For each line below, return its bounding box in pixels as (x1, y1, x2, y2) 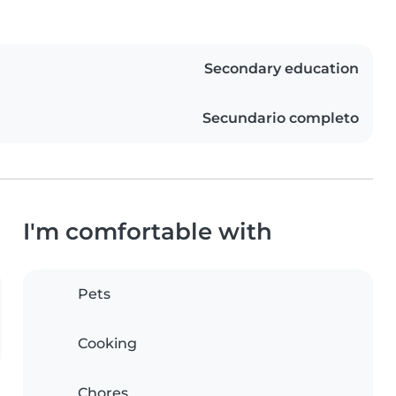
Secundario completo (202, 110, 359, 127)
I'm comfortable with (23, 217, 272, 246)
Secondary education (204, 60, 359, 78)
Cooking (78, 335, 137, 353)
